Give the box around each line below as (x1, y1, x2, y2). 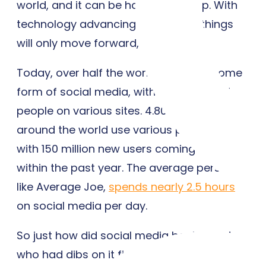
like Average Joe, (17, 179, 109, 194)
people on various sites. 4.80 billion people (17, 103, 240, 118)
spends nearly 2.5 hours (109, 179, 235, 194)
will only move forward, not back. (17, 35, 191, 50)
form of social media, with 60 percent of (17, 84, 230, 99)
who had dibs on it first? (17, 246, 144, 262)
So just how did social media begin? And (17, 227, 231, 243)
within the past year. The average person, (17, 160, 236, 175)
